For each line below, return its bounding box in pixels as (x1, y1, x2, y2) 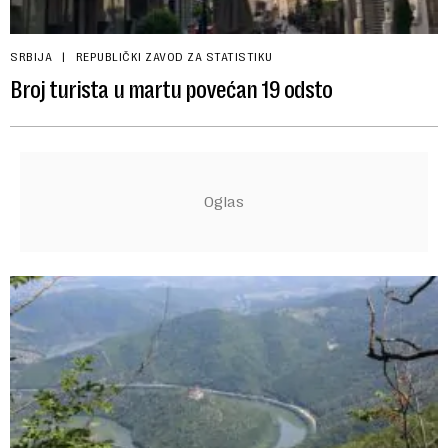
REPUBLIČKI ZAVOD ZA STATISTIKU (75, 49, 273, 64)
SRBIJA (10, 49, 52, 64)
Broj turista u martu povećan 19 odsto (10, 75, 333, 104)
